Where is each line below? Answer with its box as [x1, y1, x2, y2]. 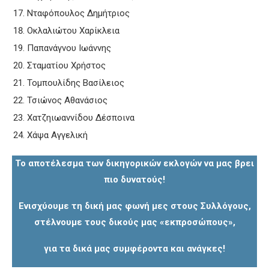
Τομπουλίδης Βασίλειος [27, 77, 124, 88]
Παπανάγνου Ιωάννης [27, 42, 111, 53]
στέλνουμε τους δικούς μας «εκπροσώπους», [34, 216, 235, 228]
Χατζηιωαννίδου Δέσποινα [27, 112, 134, 123]
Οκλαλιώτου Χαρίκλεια [27, 25, 119, 36]
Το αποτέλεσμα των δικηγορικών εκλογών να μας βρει [15, 157, 254, 169]
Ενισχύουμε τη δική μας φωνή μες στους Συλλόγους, [18, 200, 251, 211]
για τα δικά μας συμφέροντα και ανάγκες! [44, 243, 225, 254]
